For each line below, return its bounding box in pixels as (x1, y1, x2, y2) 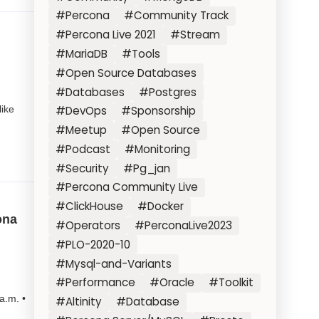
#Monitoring (125, 141, 190, 157)
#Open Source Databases (56, 65, 197, 80)
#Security (56, 160, 110, 176)
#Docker (137, 199, 184, 214)
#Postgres (139, 84, 197, 100)
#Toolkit (208, 275, 253, 291)
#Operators (56, 218, 121, 234)
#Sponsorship (121, 103, 196, 119)
